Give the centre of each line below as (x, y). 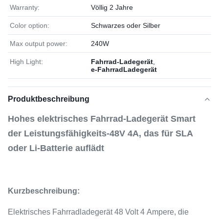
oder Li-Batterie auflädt (56, 148)
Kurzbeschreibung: (44, 191)
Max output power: (39, 44)
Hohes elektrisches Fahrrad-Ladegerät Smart (102, 119)
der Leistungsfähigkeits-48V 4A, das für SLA (100, 133)
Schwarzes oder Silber (126, 25)
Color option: (30, 25)
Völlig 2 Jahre (112, 7)
